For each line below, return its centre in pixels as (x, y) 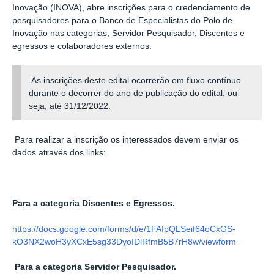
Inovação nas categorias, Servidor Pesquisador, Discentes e (128, 34)
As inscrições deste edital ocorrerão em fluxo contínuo (136, 80)
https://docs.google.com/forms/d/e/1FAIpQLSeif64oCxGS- (124, 229)
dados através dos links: (59, 152)
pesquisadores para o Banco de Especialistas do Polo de (122, 21)
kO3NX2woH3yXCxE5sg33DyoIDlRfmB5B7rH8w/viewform (124, 242)
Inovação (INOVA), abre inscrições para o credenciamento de (131, 8)
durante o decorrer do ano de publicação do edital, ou (133, 93)
